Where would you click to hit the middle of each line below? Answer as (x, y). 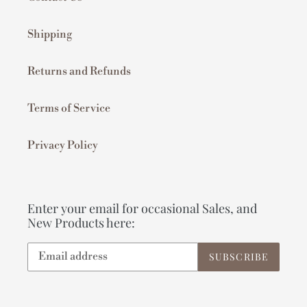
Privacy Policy (63, 146)
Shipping (50, 35)
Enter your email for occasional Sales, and (142, 209)
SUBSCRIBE (238, 257)
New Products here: (81, 223)
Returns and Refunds (79, 72)
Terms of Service (69, 109)
